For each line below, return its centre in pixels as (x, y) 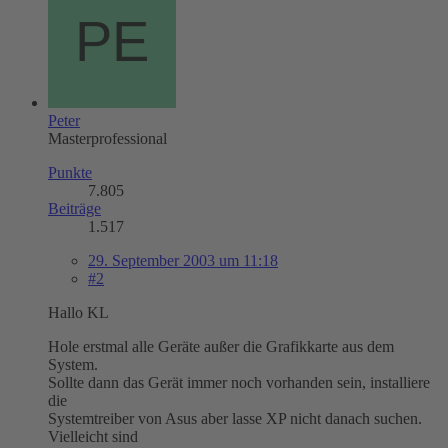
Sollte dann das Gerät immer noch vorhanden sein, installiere (239, 382)
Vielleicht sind (93, 436)
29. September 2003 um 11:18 (183, 260)
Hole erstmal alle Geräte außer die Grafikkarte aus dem (221, 346)
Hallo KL (78, 312)
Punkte (70, 172)
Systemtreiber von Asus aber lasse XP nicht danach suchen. (235, 418)
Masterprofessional (107, 138)
